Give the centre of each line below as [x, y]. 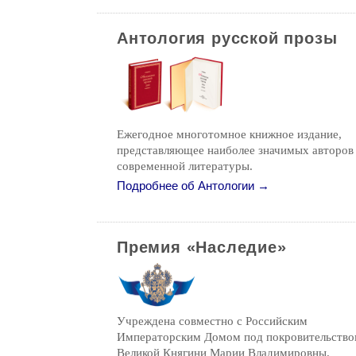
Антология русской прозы [227, 38]
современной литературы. [185, 166]
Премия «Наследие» [202, 247]
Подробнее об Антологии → [193, 186]
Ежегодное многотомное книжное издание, [229, 134]
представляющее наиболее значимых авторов [235, 150]
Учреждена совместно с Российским [212, 321]
